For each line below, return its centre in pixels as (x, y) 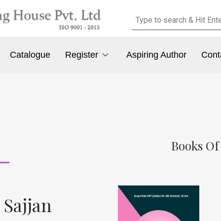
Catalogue (30, 55)
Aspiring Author (156, 55)
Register (82, 55)
